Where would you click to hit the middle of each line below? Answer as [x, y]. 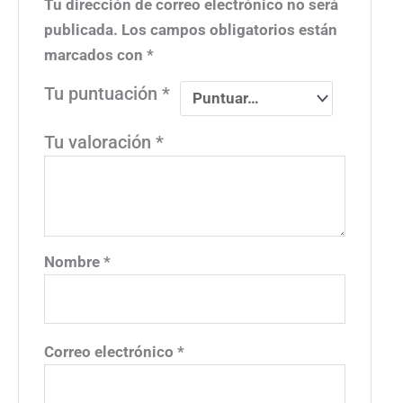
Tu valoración [100, 142]
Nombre [74, 261]
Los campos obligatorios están [230, 29]
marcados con [96, 54]
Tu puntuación [103, 93]
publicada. [81, 29]
